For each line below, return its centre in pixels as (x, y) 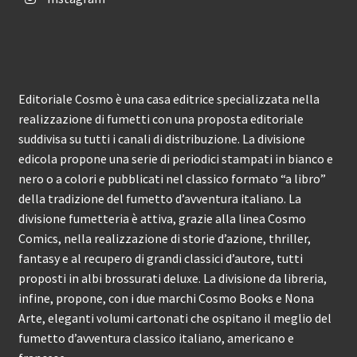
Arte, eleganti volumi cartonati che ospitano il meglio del (175, 318)
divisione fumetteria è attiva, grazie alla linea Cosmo (162, 219)
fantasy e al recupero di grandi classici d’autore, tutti (160, 259)
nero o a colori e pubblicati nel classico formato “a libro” (172, 179)
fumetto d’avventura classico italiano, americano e (156, 338)
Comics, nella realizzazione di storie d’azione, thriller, (164, 239)
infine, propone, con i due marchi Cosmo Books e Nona (166, 298)
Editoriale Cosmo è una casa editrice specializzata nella (169, 99)
